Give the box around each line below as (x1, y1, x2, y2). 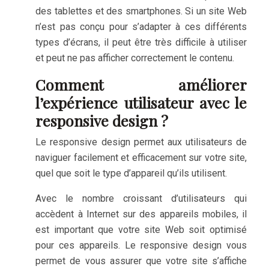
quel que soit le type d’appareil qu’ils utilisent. (35, 168, 228, 179)
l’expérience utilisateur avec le (35, 92, 247, 112)
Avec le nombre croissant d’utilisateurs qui (35, 193, 247, 204)
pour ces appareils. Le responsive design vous (35, 240, 247, 251)
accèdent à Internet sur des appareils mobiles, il (35, 208, 247, 220)
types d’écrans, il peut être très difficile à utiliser (35, 37, 247, 48)
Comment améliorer (35, 74, 247, 94)
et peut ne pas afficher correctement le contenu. (35, 52, 235, 64)
